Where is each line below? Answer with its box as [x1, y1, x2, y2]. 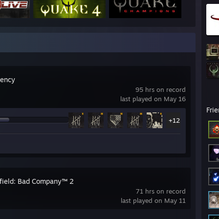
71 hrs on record [136, 187, 186, 195]
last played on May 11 [121, 196, 186, 204]
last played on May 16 [120, 94, 186, 103]
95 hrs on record [135, 85, 186, 93]
